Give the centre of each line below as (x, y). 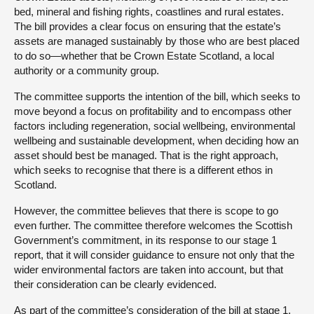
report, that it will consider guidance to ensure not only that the (154, 255)
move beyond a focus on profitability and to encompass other (153, 111)
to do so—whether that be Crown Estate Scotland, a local (144, 56)
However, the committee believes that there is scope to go (146, 211)
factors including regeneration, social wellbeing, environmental (155, 126)
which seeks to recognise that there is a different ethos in (143, 170)
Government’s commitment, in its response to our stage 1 (145, 240)
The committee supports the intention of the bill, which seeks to (157, 97)
